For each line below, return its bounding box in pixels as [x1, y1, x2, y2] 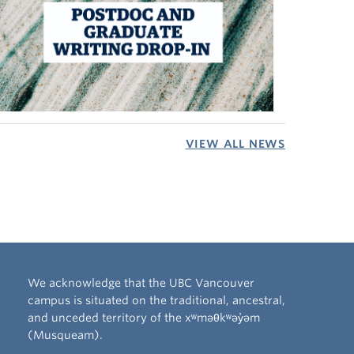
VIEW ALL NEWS [185, 137, 285, 151]
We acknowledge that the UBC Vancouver [27, 277, 254, 290]
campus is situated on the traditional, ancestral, [27, 294, 285, 307]
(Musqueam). [27, 329, 103, 342]
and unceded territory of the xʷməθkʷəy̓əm [27, 311, 260, 325]
